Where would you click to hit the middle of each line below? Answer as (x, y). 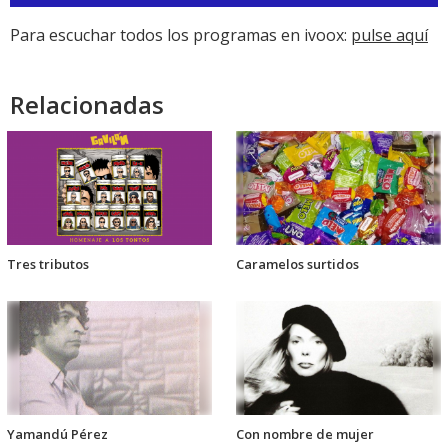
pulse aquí (389, 34)
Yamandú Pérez (57, 433)
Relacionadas (87, 104)
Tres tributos (48, 263)
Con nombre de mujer (305, 433)
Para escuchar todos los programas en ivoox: (180, 34)
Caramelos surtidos (297, 263)
